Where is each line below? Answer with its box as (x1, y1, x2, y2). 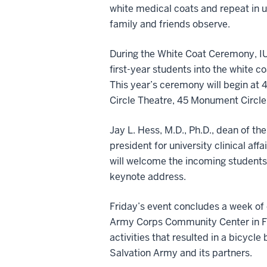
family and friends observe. (110, 17, 230, 30)
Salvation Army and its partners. (110, 246, 252, 259)
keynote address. (110, 170, 186, 183)
